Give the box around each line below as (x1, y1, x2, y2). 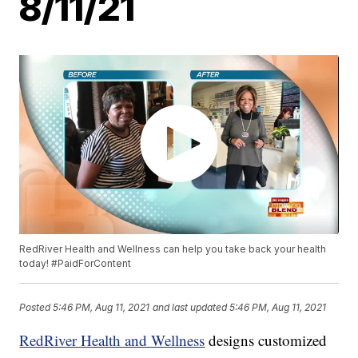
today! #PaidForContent (19, 257, 132, 270)
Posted (19, 300, 54, 313)
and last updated (153, 300, 228, 313)
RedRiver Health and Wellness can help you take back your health (19, 243, 327, 256)
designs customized (205, 330, 328, 351)
